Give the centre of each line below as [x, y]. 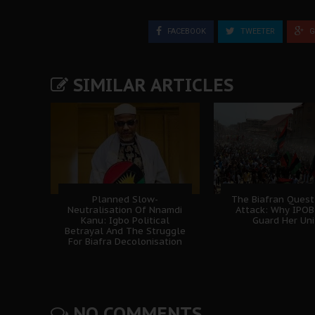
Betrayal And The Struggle [125, 231]
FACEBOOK [186, 31]
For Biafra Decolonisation [125, 241]
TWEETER [257, 31]
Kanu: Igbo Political [125, 220]
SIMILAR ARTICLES [151, 85]
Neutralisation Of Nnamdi [125, 210]
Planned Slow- [125, 199]
